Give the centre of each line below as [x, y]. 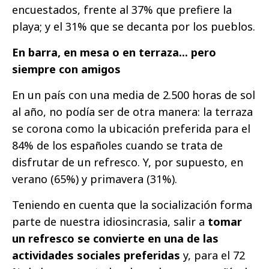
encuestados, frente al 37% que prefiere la [122, 9]
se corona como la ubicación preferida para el [131, 128]
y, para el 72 [213, 255]
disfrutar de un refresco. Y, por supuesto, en [128, 162]
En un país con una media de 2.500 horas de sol [134, 95]
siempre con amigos [66, 69]
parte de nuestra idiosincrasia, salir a [110, 221]
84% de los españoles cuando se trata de [117, 145]
